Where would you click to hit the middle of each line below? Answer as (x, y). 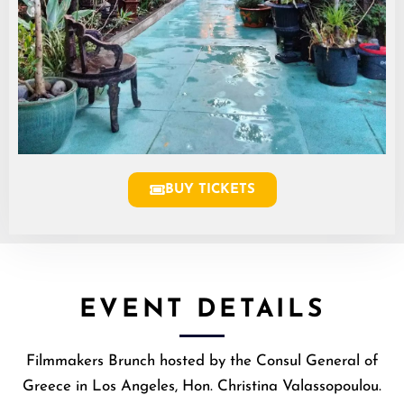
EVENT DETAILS (202, 311)
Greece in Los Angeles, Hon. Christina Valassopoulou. (202, 387)
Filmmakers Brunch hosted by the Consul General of (202, 362)
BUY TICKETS (210, 190)
